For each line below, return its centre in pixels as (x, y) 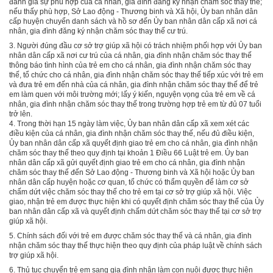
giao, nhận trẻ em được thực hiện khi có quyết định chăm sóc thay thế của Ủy (136, 201)
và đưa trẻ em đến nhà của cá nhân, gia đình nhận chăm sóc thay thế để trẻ (134, 84)
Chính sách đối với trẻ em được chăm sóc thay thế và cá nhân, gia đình (134, 236)
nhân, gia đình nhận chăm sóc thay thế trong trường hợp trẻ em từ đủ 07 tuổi (135, 104)
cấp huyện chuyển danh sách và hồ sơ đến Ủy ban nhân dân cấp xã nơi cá (133, 21)
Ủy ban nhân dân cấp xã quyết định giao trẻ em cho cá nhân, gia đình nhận (133, 143)
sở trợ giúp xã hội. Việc (214, 192)
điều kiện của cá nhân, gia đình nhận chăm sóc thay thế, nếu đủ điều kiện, (132, 133)
